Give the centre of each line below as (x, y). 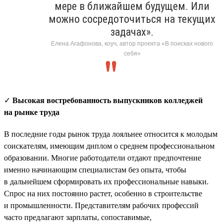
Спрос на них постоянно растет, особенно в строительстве (103, 193)
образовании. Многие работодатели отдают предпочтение (103, 158)
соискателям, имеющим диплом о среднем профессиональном (109, 146)
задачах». (132, 32)
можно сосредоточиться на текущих (132, 19)
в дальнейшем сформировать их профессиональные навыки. (106, 181)
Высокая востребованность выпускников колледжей (108, 100)
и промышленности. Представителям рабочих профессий (101, 205)
